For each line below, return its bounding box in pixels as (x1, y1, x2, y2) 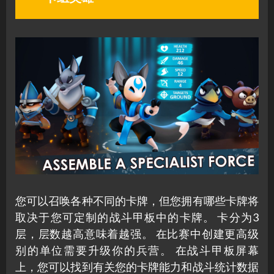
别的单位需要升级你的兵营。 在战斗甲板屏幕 (15, 243, 259, 257)
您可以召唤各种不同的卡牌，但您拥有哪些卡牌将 (15, 194, 259, 208)
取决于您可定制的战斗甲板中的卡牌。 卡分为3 (15, 210, 259, 224)
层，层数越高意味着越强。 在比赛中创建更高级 (15, 227, 259, 241)
